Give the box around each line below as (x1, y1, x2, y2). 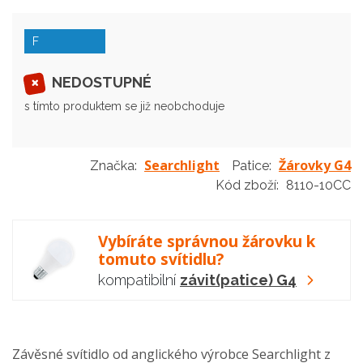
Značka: (90, 158, 137, 173)
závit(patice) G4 (180, 271, 297, 288)
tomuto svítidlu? (98, 249, 224, 270)
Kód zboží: (216, 177, 282, 193)
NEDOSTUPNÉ (49, 74, 152, 92)
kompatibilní (98, 271, 180, 288)
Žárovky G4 (279, 156, 351, 174)
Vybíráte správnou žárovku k (98, 231, 315, 252)
